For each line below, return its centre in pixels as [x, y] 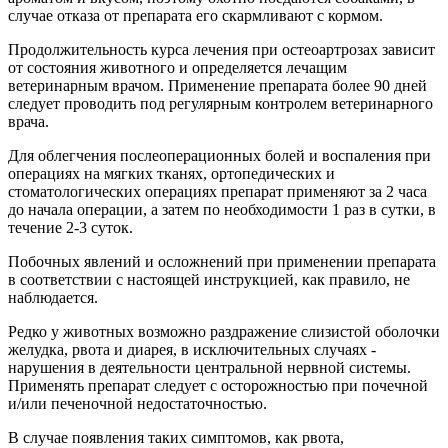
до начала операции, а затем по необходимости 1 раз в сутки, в [222, 210]
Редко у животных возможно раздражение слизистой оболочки [224, 332]
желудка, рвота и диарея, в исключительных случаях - [192, 350]
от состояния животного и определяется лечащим [177, 68]
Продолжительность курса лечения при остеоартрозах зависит [221, 50]
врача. [28, 122]
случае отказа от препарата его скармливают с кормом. [195, 16]
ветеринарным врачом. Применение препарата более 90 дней [217, 86]
